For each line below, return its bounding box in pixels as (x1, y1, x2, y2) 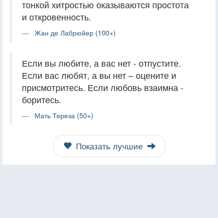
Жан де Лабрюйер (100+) (35, 27, 116, 37)
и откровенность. (22, 10, 91, 23)
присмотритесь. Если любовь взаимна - (22, 81, 183, 93)
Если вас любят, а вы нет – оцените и (22, 69, 176, 81)
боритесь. (22, 93, 61, 106)
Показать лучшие (73, 140, 145, 152)
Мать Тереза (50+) (35, 110, 93, 120)
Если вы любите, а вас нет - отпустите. (22, 56, 181, 69)
